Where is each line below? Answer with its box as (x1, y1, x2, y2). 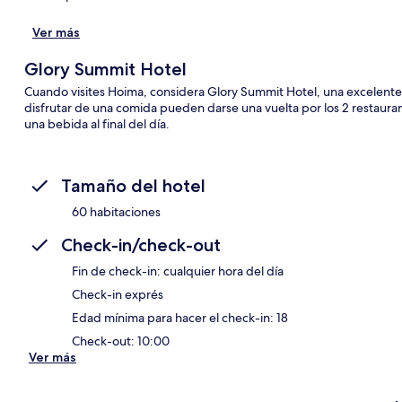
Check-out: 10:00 (72, 332, 170, 349)
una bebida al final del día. (23, 115, 170, 132)
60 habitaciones (72, 203, 161, 220)
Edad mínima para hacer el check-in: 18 (72, 309, 288, 326)
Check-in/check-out (61, 233, 221, 256)
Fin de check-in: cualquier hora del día (72, 262, 284, 279)
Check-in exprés (72, 285, 163, 302)
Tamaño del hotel (61, 174, 205, 197)
